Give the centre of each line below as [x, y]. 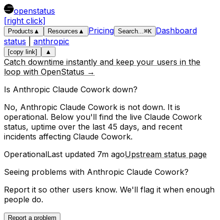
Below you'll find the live [96, 117]
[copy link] [23, 52]
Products [21, 31]
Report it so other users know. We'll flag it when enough [109, 190]
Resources [63, 31]
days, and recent [150, 127]
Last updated [72, 154]
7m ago [111, 154]
